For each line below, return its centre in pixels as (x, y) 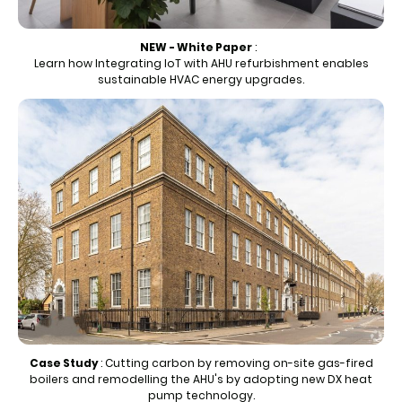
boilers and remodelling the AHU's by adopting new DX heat (201, 379)
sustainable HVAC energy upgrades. (201, 80)
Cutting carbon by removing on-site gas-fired (239, 363)
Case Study (65, 363)
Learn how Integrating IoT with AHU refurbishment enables (201, 64)
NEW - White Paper (196, 48)
